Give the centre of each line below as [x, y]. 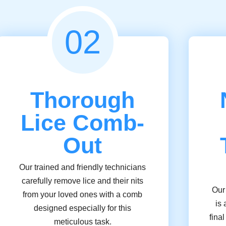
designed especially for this [83, 208]
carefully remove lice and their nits [83, 181]
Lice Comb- [83, 123]
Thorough [83, 100]
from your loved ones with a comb [83, 194]
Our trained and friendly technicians [83, 167]
